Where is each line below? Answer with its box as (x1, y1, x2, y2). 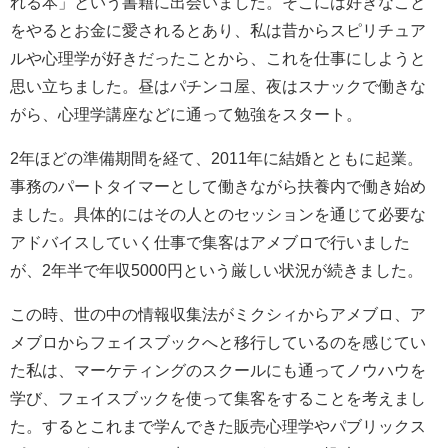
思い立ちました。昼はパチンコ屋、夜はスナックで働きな (10, 78, 426, 95)
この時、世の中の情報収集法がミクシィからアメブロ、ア (10, 306, 426, 323)
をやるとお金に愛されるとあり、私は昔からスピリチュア (10, 22, 426, 39)
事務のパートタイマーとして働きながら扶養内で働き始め (10, 178, 426, 195)
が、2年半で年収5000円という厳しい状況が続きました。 (10, 262, 423, 279)
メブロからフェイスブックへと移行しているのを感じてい (10, 334, 426, 351)
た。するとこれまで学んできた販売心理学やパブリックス (10, 418, 426, 435)
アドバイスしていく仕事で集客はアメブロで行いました (10, 234, 410, 251)
